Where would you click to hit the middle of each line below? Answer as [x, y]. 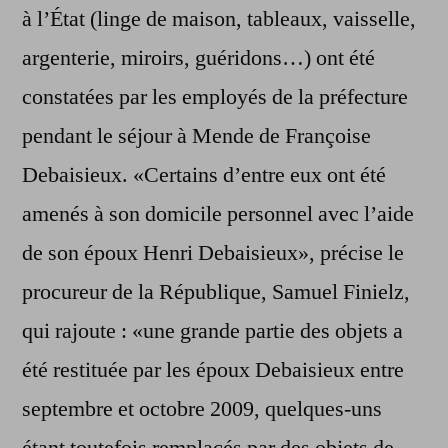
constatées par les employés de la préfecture [215, 97]
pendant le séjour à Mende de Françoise [196, 136]
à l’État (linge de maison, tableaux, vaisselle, [219, 19]
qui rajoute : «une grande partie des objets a [212, 331]
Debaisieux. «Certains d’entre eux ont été [204, 175]
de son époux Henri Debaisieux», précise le [213, 253]
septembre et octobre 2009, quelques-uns [202, 409]
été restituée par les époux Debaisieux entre [213, 370]
